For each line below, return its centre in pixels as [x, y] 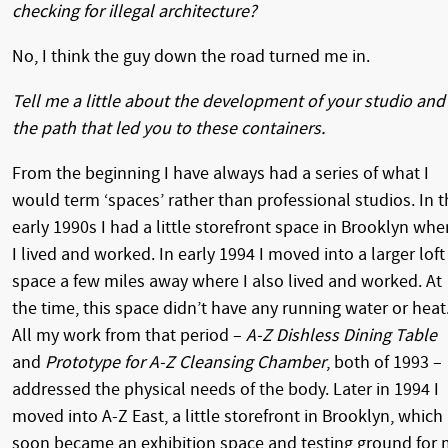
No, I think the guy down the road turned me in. [191, 56]
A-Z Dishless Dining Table [341, 335]
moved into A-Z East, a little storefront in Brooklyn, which [227, 416]
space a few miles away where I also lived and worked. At [227, 281]
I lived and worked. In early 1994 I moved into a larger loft [228, 254]
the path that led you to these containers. [168, 128]
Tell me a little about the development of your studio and [228, 101]
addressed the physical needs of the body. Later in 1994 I [225, 389]
